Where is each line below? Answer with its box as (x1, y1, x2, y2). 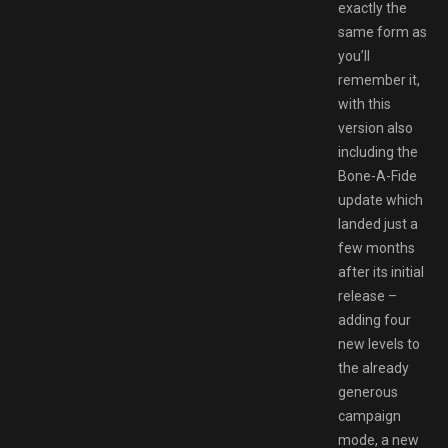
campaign (338, 407, 401, 424)
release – (338, 287, 397, 304)
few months (338, 239, 415, 256)
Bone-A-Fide (338, 167, 417, 184)
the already (338, 359, 409, 376)
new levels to (338, 335, 420, 352)
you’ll (338, 47, 370, 64)
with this (338, 95, 391, 112)
